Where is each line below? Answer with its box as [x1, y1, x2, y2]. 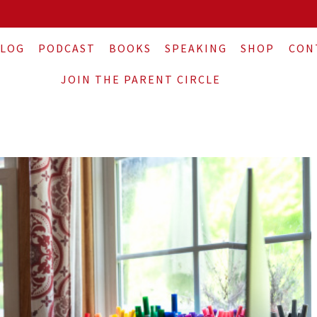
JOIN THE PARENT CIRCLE [60, 71, 221, 86]
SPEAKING [165, 40, 228, 55]
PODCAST [38, 40, 96, 55]
